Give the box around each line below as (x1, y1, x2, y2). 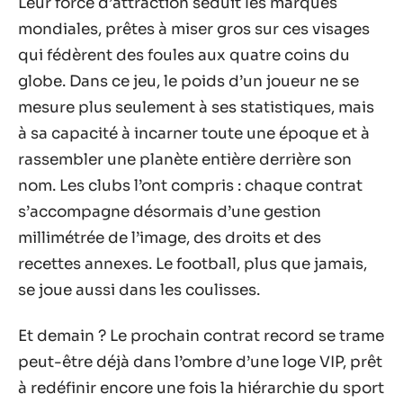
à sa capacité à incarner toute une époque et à (18, 123, 370, 143)
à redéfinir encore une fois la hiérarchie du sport (18, 379, 384, 398)
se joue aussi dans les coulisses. (18, 280, 260, 300)
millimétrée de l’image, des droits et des (18, 228, 321, 247)
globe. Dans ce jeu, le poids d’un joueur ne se (18, 71, 359, 91)
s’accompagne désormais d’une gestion (18, 201, 321, 221)
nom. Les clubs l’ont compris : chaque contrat (18, 175, 363, 195)
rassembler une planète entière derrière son (18, 149, 352, 169)
